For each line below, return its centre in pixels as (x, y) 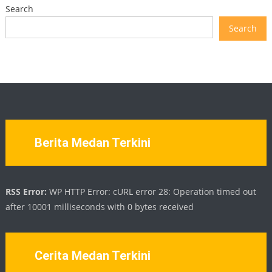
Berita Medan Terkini (92, 143)
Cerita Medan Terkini (92, 256)
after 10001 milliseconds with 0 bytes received (100, 207)
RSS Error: (26, 192)
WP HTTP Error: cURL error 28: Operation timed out (152, 192)
